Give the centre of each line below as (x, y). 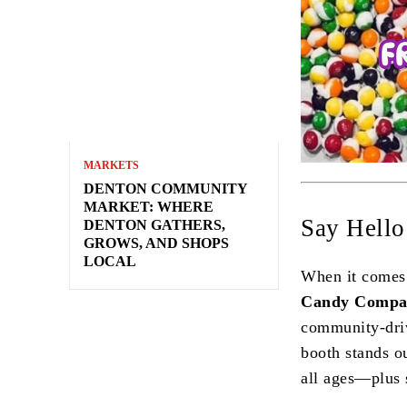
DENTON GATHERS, (154, 225)
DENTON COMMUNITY (166, 189)
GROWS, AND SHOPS (156, 243)
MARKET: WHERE (149, 207)
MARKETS (111, 166)
